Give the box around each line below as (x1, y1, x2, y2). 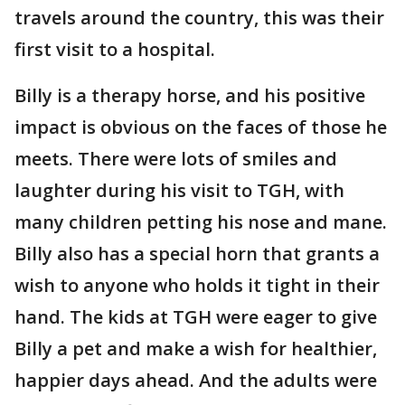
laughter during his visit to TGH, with (14, 178, 344, 202)
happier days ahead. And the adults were (14, 368, 377, 392)
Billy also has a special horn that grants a (14, 241, 380, 266)
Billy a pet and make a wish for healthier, (14, 336, 377, 361)
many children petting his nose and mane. (14, 210, 387, 234)
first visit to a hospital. (14, 37, 215, 61)
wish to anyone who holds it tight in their (14, 273, 380, 297)
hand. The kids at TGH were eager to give (14, 305, 377, 329)
